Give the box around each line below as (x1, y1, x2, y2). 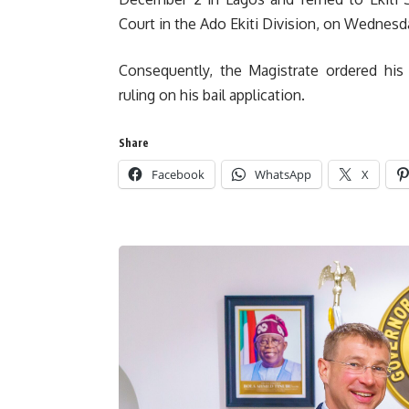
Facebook (152, 166, 204, 183)
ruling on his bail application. (119, 86, 305, 104)
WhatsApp (255, 166, 311, 183)
